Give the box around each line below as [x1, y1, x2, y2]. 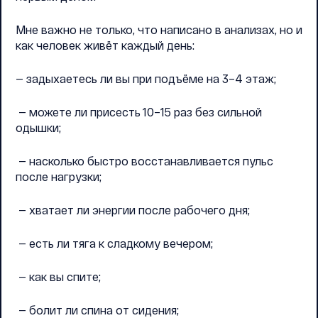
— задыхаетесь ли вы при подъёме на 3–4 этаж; [16, 72, 276, 85]
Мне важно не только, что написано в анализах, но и [16, 23, 302, 36]
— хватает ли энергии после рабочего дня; [16, 203, 250, 216]
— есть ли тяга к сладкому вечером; [16, 236, 213, 250]
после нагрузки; [16, 170, 102, 183]
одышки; [16, 121, 61, 134]
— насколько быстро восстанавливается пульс [16, 154, 273, 168]
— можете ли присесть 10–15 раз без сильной [16, 105, 262, 119]
